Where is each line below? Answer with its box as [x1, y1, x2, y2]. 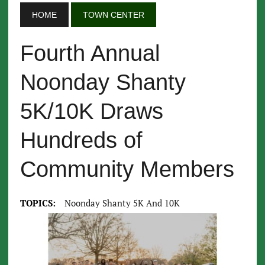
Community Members [20, 157, 234, 182]
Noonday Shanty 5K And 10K [64, 197, 180, 209]
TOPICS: [20, 197, 56, 209]
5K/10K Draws [20, 99, 163, 124]
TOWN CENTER [82, 10, 144, 20]
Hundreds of [20, 128, 143, 153]
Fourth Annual [20, 41, 160, 66]
